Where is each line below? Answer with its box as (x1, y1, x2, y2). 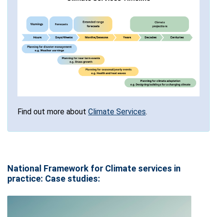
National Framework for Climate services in (7, 163, 181, 173)
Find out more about (17, 107, 88, 116)
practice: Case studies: (7, 173, 100, 184)
